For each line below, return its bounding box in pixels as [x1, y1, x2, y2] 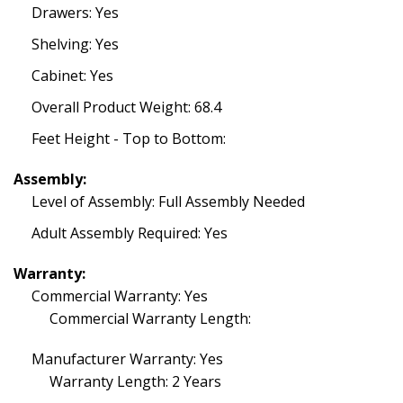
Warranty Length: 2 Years [49, 372, 221, 391]
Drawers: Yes [31, 3, 119, 22]
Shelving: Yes [31, 34, 119, 54]
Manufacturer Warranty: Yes [31, 349, 223, 369]
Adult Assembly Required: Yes [31, 223, 228, 243]
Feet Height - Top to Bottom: [31, 129, 226, 148]
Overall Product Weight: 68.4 [31, 97, 221, 117]
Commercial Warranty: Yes [31, 286, 208, 306]
